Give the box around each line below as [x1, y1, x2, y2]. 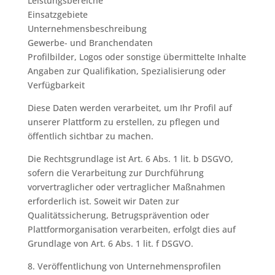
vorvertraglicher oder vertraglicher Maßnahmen [27, 181, 225, 193]
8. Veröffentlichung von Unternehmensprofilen [27, 260, 221, 272]
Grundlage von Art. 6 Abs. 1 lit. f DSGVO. [27, 238, 193, 249]
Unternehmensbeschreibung [27, 23, 147, 34]
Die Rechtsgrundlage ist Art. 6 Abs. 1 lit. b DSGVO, [27, 153, 233, 165]
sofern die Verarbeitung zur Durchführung [27, 167, 204, 179]
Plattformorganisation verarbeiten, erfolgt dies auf [27, 223, 236, 235]
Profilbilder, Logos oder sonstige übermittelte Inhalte [27, 51, 246, 63]
